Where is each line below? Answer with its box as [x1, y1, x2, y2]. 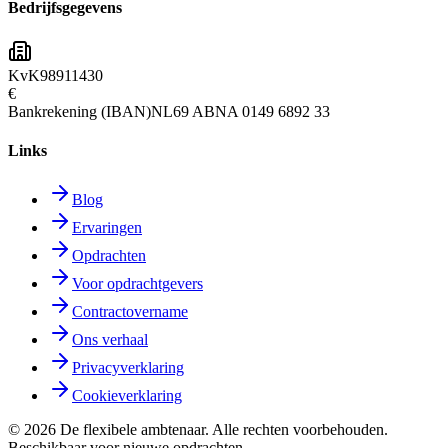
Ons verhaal [72, 331, 148, 349]
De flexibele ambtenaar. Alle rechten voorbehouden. [56, 421, 388, 439]
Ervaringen [72, 219, 142, 237]
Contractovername [72, 303, 188, 321]
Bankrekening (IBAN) [8, 102, 151, 120]
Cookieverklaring [72, 387, 182, 405]
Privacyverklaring [72, 359, 184, 377]
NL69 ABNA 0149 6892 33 [151, 102, 330, 120]
